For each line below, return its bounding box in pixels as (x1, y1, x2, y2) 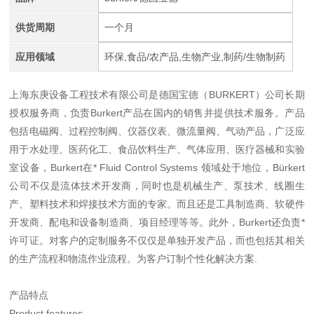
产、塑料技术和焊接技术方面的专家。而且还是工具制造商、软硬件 (9, 198, 305, 210)
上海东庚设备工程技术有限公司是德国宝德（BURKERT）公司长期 (9, 89, 305, 100)
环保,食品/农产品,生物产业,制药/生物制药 (104, 51, 286, 62)
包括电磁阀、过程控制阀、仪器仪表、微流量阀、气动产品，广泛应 (9, 125, 305, 137)
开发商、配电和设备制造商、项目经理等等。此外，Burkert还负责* (9, 217, 305, 228)
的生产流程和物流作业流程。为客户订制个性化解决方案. (9, 253, 258, 264)
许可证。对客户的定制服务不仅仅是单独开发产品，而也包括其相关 (9, 235, 305, 246)
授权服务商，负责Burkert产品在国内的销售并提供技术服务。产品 (9, 107, 305, 118)
